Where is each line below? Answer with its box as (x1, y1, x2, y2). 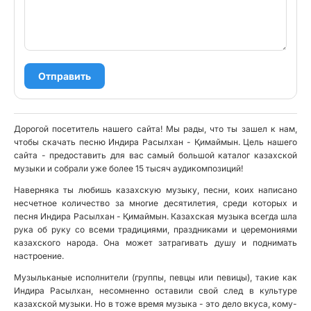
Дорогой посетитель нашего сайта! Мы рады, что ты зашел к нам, (14, 124, 297, 134)
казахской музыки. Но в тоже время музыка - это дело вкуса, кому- (14, 299, 297, 309)
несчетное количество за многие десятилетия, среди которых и (14, 198, 297, 208)
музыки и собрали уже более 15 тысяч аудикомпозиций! (14, 163, 243, 174)
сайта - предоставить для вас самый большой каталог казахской (14, 150, 297, 160)
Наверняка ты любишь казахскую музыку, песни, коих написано (14, 185, 297, 195)
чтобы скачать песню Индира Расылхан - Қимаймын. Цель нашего (14, 137, 297, 147)
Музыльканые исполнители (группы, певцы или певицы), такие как (14, 272, 297, 283)
